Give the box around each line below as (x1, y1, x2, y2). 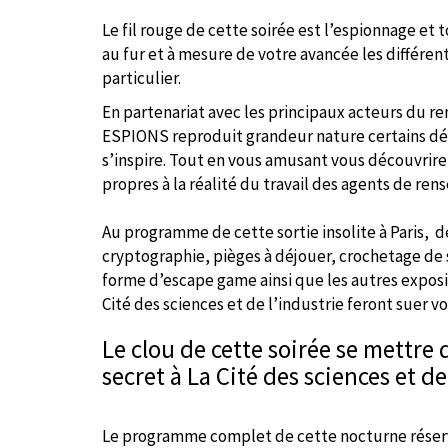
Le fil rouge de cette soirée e (102, 19, 307, 41)
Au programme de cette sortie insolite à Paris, (102, 221, 432, 243)
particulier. (102, 67, 184, 89)
